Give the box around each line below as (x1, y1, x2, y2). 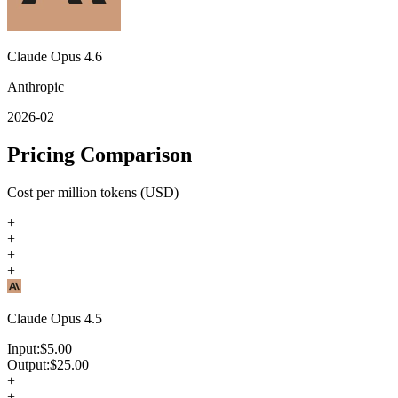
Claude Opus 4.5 (7, 310, 102, 326)
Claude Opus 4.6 (7, 48, 102, 64)
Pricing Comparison (7, 142, 192, 166)
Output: (7, 356, 50, 372)
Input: (7, 340, 40, 356)
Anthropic (7, 78, 64, 94)
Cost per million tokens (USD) (7, 184, 179, 200)
